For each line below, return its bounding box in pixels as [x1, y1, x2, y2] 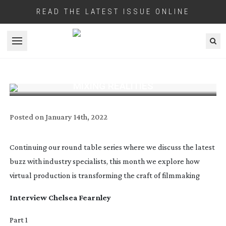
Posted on [9, 112, 44, 121]
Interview [9, 193, 48, 202]
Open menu [16, 41, 56, 50]
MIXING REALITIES [73, 80, 153, 92]
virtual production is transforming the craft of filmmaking [9, 171, 200, 180]
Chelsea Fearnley [48, 193, 111, 202]
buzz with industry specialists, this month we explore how [9, 156, 200, 165]
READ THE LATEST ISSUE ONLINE [36, 7, 190, 16]
